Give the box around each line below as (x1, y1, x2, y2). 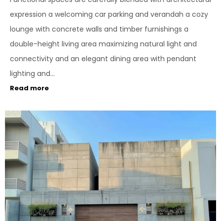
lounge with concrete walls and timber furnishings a (10, 24, 188, 35)
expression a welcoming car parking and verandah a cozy (10, 9, 208, 20)
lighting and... (10, 69, 55, 79)
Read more (10, 83, 49, 93)
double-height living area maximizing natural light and (10, 39, 197, 49)
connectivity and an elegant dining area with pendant (10, 54, 196, 64)
